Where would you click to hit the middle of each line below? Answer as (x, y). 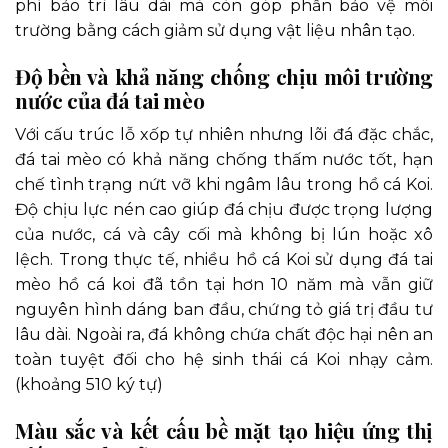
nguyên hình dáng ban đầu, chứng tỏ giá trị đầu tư (224, 310)
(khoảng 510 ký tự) (89, 385)
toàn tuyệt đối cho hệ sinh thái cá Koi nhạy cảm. (224, 360)
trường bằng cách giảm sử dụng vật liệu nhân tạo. (215, 31)
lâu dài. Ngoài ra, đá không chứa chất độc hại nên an (224, 335)
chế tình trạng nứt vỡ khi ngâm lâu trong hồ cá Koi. (224, 185)
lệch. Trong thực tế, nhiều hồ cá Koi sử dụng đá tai (224, 260)
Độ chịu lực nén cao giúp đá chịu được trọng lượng (224, 210)
